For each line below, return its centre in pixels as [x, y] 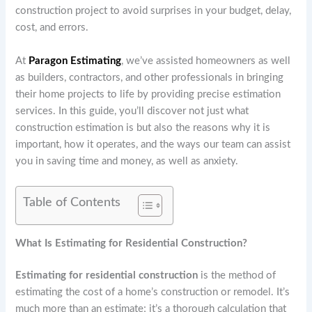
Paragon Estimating [75, 61]
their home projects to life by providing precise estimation [148, 94]
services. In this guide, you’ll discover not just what [132, 111]
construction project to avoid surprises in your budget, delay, [154, 11]
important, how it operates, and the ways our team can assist [153, 144]
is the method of [237, 275]
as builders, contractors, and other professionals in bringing [150, 77]
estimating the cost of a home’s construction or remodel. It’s [153, 292]
